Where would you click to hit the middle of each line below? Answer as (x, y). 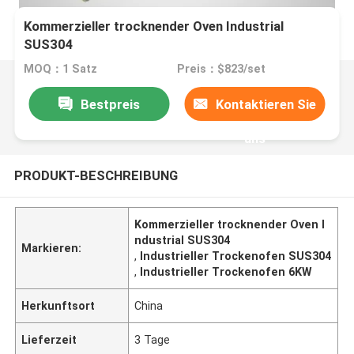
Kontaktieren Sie (266, 104)
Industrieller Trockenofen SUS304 (236, 256)
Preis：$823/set (221, 69)
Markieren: (52, 248)
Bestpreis (110, 104)
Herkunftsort (58, 305)
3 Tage (153, 339)
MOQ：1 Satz (61, 69)
